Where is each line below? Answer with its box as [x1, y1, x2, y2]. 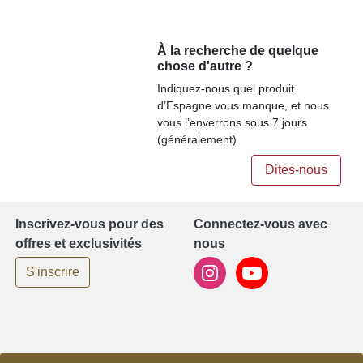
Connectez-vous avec [194, 216, 327, 231]
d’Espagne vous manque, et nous [157, 98, 330, 112]
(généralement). [157, 132, 241, 146]
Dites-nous [264, 162, 327, 177]
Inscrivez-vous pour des [15, 216, 164, 231]
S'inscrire [26, 264, 79, 279]
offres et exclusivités [15, 236, 142, 250]
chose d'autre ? [157, 58, 254, 73]
